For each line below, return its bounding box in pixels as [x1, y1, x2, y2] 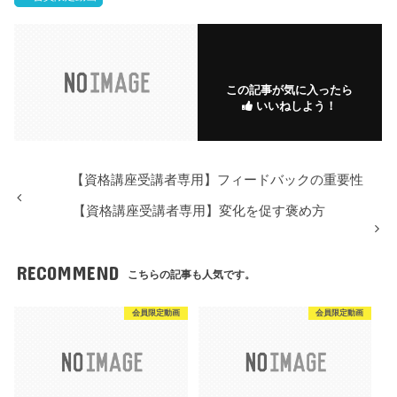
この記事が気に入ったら [226, 82, 354, 97]
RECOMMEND [15, 261, 119, 284]
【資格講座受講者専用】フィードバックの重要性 [71, 172, 364, 187]
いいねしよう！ [253, 98, 338, 113]
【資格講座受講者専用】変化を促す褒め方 [73, 203, 326, 218]
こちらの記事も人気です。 [128, 268, 256, 281]
